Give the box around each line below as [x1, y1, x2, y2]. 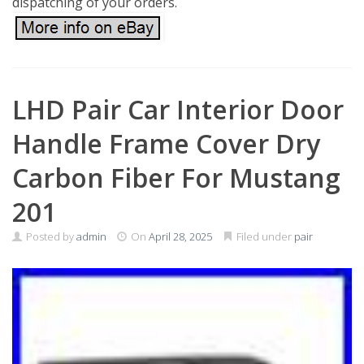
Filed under [234, 229, 294, 244]
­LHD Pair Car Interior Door [12, 92, 344, 127]
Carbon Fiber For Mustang [12, 160, 340, 195]
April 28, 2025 [149, 229, 212, 244]
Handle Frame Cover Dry [12, 126, 320, 161]
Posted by [24, 229, 76, 244]
